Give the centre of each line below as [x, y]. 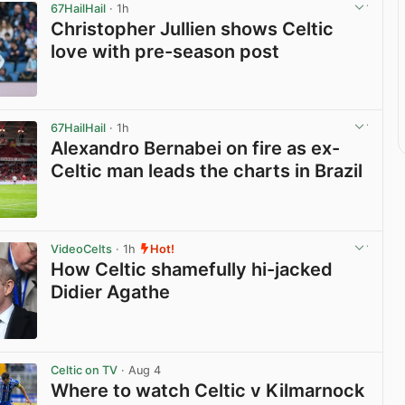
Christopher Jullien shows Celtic [193, 28]
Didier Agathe [111, 292]
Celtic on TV [85, 370]
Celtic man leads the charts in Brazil [207, 171]
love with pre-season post [165, 51]
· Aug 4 [140, 370]
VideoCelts [82, 249]
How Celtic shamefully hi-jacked [192, 270]
